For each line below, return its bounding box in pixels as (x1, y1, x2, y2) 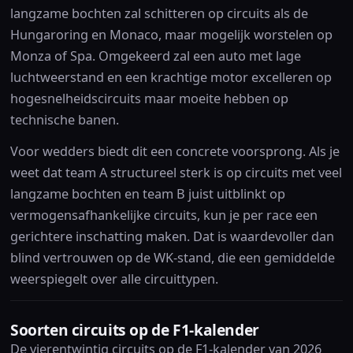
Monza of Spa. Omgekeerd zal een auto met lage (9, 46, 301, 65)
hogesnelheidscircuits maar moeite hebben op (9, 89, 288, 107)
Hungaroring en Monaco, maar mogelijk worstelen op (9, 25, 333, 43)
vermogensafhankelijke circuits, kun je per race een (9, 206, 318, 224)
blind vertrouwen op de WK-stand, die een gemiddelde (9, 248, 335, 266)
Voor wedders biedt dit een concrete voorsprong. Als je (9, 142, 340, 160)
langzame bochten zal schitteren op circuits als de (9, 4, 308, 22)
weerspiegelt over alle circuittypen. (9, 269, 218, 288)
